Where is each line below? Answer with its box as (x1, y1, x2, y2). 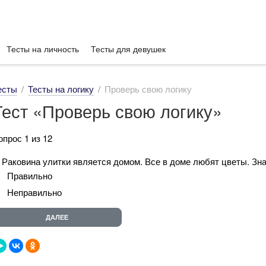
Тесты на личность (7, 43, 79, 55)
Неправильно (7, 185, 62, 198)
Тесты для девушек (91, 43, 166, 55)
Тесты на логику (28, 83, 94, 95)
